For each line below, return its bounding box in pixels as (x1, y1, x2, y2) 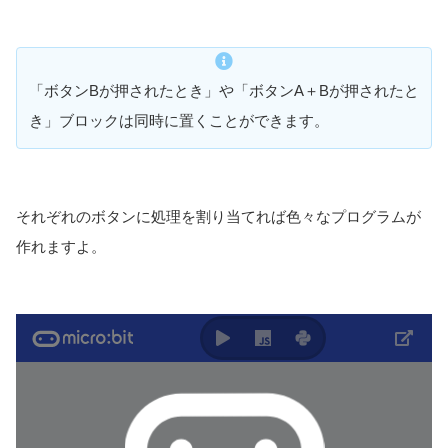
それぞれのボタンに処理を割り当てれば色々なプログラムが (16, 207, 421, 225)
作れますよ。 (16, 237, 106, 255)
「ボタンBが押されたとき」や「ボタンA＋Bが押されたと (29, 82, 419, 100)
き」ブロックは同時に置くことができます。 (29, 112, 329, 130)
